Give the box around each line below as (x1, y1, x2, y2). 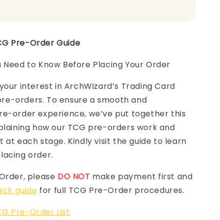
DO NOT (57, 171, 90, 182)
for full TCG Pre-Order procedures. (37, 185, 187, 196)
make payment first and (90, 171, 193, 182)
